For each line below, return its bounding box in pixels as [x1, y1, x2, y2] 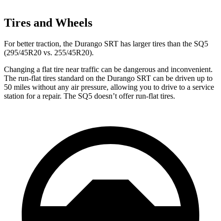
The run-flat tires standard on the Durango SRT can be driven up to [4, 74, 213, 82]
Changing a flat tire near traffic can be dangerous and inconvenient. [4, 65, 213, 74]
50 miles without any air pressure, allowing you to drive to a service [4, 82, 214, 91]
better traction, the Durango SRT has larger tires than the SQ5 [15, 39, 208, 48]
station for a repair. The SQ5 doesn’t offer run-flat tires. [4, 91, 175, 100]
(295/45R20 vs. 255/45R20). [4, 48, 94, 57]
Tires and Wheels [4, 16, 92, 29]
